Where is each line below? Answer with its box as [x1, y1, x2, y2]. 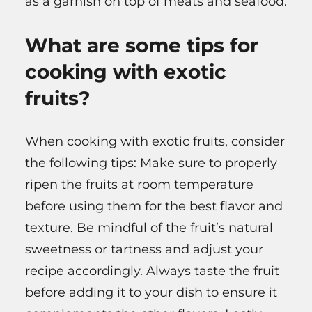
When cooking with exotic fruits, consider [25, 133, 285, 149]
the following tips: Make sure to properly [25, 155, 277, 171]
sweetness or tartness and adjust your [25, 241, 263, 257]
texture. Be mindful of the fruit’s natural [25, 219, 273, 235]
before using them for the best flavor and [25, 198, 283, 214]
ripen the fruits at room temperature [25, 176, 253, 192]
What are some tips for [25, 33, 258, 57]
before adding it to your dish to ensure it [25, 284, 277, 300]
